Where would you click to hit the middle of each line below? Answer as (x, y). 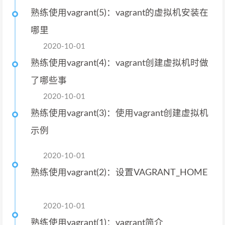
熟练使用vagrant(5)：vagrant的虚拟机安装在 (120, 13)
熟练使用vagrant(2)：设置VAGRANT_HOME (119, 172)
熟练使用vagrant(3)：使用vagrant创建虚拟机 (120, 113)
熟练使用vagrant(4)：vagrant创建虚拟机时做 (120, 63)
